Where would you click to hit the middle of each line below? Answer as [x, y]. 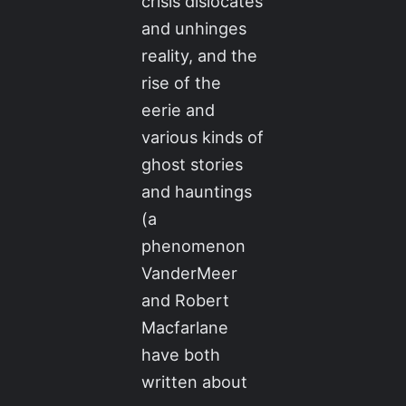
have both [181, 354]
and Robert [186, 300]
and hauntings [197, 191]
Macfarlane [185, 327]
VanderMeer [190, 272]
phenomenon [194, 245]
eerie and [179, 109]
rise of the [182, 82]
